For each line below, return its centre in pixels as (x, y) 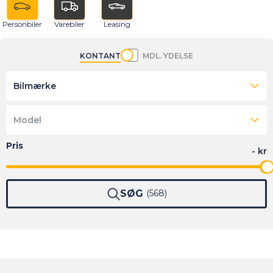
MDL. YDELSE (168, 55)
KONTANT (100, 55)
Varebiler (69, 24)
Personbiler (22, 24)
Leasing (117, 24)
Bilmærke (35, 86)
